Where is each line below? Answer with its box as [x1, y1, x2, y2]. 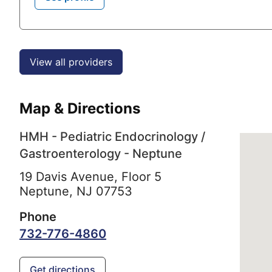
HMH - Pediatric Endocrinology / [19, 129, 205, 144]
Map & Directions [19, 99, 140, 117]
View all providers [30, 55, 112, 68]
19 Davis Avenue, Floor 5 [19, 169, 161, 184]
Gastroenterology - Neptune [19, 146, 182, 161]
